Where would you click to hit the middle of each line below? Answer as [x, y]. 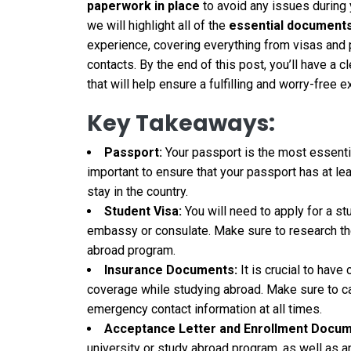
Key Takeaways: [181, 124]
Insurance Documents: [171, 270]
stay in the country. [138, 192]
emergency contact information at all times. [204, 309]
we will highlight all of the [158, 26]
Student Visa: [143, 212]
